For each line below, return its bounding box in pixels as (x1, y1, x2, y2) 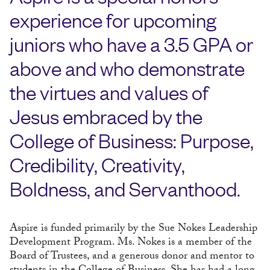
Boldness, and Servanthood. (10, 175, 240, 201)
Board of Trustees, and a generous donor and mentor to (10, 247, 254, 266)
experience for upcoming (10, 7, 216, 32)
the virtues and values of (10, 79, 209, 104)
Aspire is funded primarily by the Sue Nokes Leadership (10, 219, 257, 239)
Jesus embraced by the (10, 103, 202, 128)
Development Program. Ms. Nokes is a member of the (10, 233, 252, 253)
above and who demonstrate (10, 55, 245, 80)
